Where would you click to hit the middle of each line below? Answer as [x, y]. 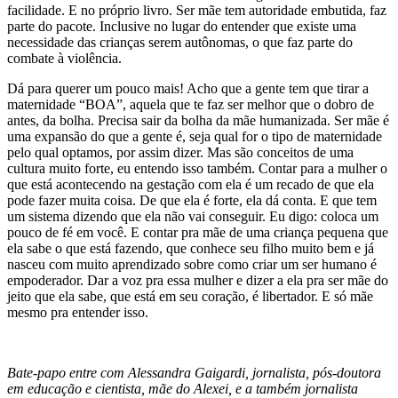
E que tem [348, 201]
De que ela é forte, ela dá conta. [230, 201]
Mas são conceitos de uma [279, 153]
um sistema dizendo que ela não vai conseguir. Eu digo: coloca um [193, 217]
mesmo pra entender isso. [80, 313]
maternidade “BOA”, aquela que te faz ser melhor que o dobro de [191, 105]
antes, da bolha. [52, 121]
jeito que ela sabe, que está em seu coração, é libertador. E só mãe [190, 297]
